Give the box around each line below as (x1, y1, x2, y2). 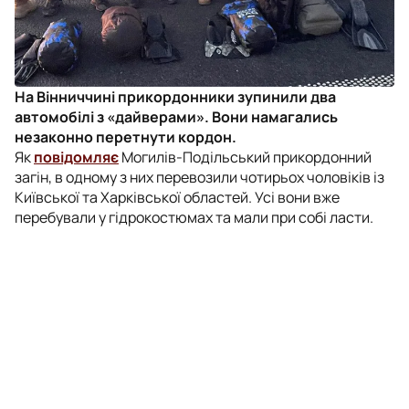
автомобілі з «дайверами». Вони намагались (15, 106, 338, 127)
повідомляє (34, 146, 119, 167)
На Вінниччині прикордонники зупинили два (15, 86, 336, 107)
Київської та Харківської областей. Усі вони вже (15, 186, 340, 207)
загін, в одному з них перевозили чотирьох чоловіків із (15, 166, 384, 187)
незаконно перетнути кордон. (15, 126, 236, 147)
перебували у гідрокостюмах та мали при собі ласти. (15, 206, 373, 227)
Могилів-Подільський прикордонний (119, 146, 372, 167)
